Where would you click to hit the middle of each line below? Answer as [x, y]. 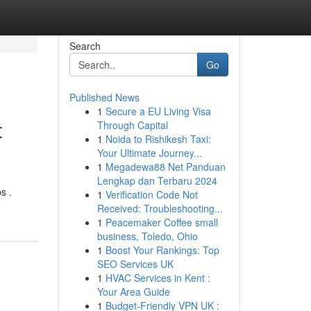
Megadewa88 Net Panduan [165, 167]
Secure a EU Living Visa [158, 111]
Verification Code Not [151, 194]
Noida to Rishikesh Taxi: [158, 139]
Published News [104, 97]
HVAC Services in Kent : [158, 278]
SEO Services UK [135, 264]
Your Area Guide [133, 292]
